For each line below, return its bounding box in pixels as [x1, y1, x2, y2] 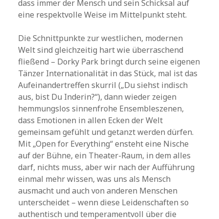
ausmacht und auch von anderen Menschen [18, 185, 178, 196]
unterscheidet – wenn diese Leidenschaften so [18, 197, 189, 208]
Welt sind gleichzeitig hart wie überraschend [18, 44, 184, 55]
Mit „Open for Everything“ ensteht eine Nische [18, 138, 189, 149]
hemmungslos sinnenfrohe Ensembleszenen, [18, 103, 184, 114]
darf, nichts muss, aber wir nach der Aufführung [18, 162, 195, 173]
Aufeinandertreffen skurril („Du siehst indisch [18, 80, 188, 90]
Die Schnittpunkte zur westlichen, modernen [18, 33, 183, 44]
